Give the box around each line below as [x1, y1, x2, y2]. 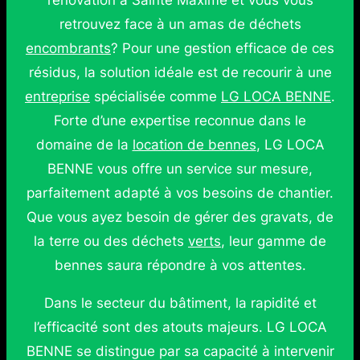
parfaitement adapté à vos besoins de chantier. [27, 185, 333, 201]
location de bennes [132, 137, 256, 153]
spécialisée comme [90, 88, 221, 104]
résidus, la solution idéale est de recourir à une [28, 64, 332, 80]
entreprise [25, 88, 90, 104]
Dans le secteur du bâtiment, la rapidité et [43, 294, 317, 311]
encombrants [26, 40, 111, 56]
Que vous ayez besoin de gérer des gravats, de [27, 209, 333, 225]
